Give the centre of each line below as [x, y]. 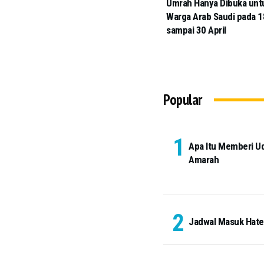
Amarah [204, 160]
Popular [183, 100]
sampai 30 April [196, 30]
